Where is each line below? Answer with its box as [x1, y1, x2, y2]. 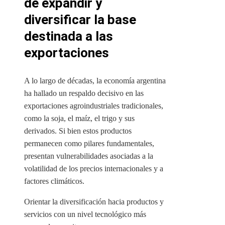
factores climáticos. [24, 177, 84, 186]
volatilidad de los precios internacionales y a [24, 164, 163, 173]
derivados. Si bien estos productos [24, 127, 132, 136]
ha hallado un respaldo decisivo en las [24, 89, 144, 98]
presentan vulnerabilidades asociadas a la [24, 152, 153, 161]
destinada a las [24, 29, 113, 44]
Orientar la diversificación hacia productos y [24, 197, 164, 206]
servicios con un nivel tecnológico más [24, 210, 146, 219]
